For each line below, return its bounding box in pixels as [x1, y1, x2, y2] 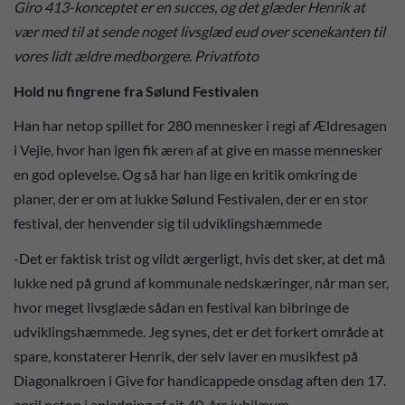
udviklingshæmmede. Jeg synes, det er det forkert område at [14, 322, 384, 340]
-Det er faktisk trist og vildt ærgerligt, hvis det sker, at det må [14, 249, 385, 267]
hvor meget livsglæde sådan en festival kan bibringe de [14, 297, 349, 316]
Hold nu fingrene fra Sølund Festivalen [14, 81, 261, 99]
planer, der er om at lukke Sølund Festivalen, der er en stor [14, 190, 368, 208]
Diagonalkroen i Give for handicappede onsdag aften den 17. [14, 371, 386, 389]
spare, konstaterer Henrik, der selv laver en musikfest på [14, 346, 358, 364]
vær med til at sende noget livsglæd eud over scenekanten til [14, 23, 385, 41]
